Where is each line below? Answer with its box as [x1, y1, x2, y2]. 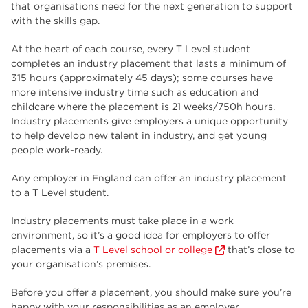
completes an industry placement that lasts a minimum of [11, 58, 286, 69]
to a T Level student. [11, 187, 109, 198]
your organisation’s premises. [11, 258, 151, 269]
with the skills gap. [11, 15, 100, 26]
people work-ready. [11, 144, 105, 155]
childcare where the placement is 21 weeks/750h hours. [11, 101, 275, 112]
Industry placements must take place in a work [11, 215, 234, 226]
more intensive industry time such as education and [11, 87, 258, 98]
